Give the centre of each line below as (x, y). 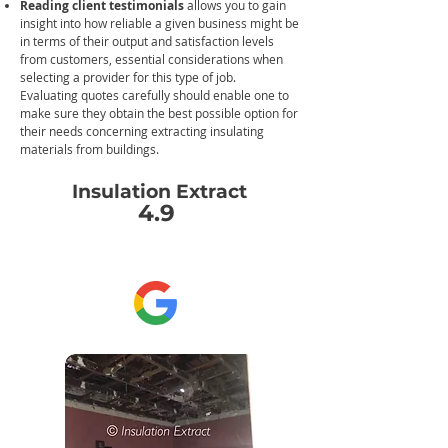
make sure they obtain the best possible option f (153, 113)
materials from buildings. (89, 149)
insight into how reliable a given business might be (159, 23)
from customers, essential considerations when (151, 59)
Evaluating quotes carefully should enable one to (154, 95)
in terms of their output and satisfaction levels (147, 41)
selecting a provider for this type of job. (128, 77)
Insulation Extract (159, 191)
